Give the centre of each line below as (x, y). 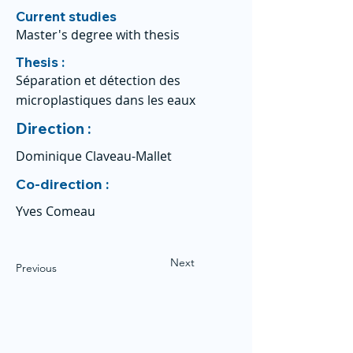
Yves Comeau (56, 211)
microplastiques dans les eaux (106, 100)
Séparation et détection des (98, 80)
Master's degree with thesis (98, 35)
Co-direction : (64, 184)
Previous (36, 268)
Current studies (66, 16)
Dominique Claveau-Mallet (94, 156)
